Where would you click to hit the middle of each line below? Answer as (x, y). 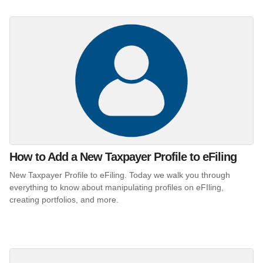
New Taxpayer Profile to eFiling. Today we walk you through (120, 175)
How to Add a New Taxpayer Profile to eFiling (123, 156)
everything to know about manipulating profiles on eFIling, (117, 187)
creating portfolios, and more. (65, 199)
